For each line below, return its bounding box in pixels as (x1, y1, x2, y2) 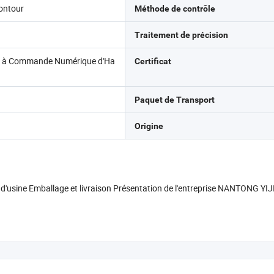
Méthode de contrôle (134, 4, 215, 13)
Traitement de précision (134, 30, 228, 40)
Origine (134, 121, 163, 131)
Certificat (134, 56, 171, 66)
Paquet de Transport (134, 95, 215, 105)
